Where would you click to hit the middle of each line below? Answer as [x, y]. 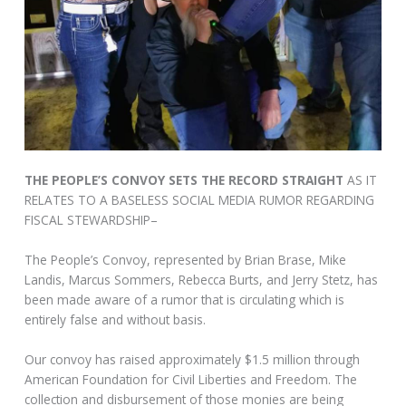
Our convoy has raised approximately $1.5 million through [193, 359]
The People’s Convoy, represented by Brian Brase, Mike [186, 260]
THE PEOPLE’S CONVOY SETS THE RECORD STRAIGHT [186, 180]
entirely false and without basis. [116, 320]
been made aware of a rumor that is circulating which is [185, 300]
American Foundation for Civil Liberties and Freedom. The [191, 379]
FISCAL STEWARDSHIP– [92, 220]
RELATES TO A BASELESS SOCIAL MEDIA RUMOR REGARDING [200, 200]
